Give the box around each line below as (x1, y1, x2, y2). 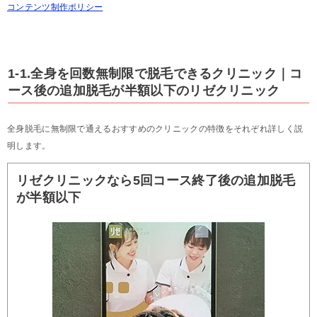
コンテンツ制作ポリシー (7, 1, 103, 12)
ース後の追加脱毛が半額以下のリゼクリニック (8, 83, 280, 98)
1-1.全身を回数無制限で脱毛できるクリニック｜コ (8, 66, 303, 81)
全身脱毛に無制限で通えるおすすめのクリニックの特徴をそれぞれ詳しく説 (7, 123, 304, 134)
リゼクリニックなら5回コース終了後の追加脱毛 (16, 173, 296, 188)
